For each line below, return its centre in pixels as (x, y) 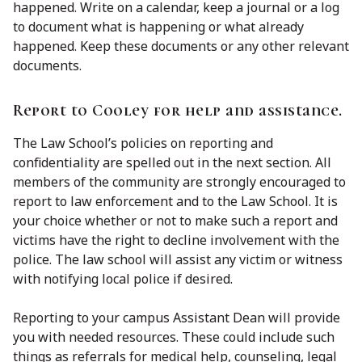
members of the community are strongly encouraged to (179, 181)
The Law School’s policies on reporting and (143, 143)
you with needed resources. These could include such (174, 337)
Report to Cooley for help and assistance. (178, 110)
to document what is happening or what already (158, 26)
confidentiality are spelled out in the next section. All (172, 162)
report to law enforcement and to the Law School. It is (175, 201)
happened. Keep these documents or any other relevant (181, 46)
